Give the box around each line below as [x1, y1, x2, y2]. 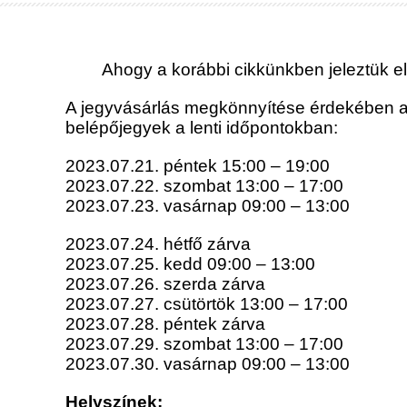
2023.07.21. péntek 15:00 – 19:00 [65, 156, 330, 176]
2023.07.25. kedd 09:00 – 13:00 [65, 254, 315, 274]
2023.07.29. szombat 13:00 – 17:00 [65, 334, 343, 354]
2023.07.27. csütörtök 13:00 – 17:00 [65, 294, 348, 314]
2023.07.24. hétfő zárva [65, 234, 251, 254]
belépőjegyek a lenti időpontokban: [65, 118, 338, 138]
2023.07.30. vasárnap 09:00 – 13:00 [65, 354, 350, 374]
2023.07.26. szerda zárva [65, 274, 265, 294]
